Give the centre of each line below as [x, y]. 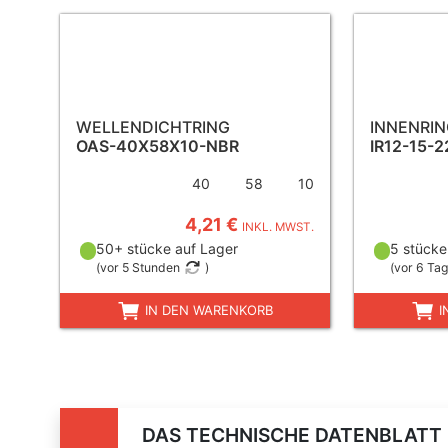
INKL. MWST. [278, 227]
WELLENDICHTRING [153, 127]
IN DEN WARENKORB [207, 310]
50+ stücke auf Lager [166, 248]
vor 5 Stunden [139, 267]
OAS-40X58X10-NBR [157, 146]
